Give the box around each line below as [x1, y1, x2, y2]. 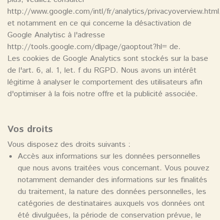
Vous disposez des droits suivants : [7, 139, 131, 151]
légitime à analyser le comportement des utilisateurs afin [7, 77, 202, 88]
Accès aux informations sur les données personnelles [17, 151, 200, 163]
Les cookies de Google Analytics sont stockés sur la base [7, 53, 208, 65]
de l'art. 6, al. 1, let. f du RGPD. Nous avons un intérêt [7, 65, 196, 77]
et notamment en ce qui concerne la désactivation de [7, 18, 192, 29]
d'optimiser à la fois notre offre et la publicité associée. [7, 88, 198, 100]
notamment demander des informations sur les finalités [17, 174, 207, 186]
